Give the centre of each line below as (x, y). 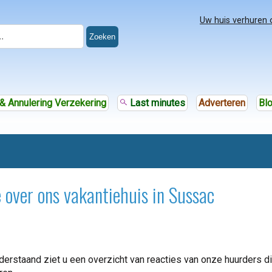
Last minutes (156, 103)
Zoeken (102, 37)
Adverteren (222, 103)
